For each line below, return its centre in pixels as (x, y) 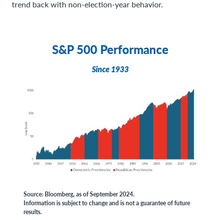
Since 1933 (110, 69)
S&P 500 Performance (110, 49)
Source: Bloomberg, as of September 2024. (79, 194)
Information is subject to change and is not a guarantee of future (107, 203)
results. (33, 212)
